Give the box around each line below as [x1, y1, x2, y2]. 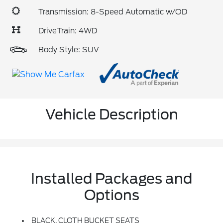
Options [84, 187, 139, 204]
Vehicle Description [45, 106, 178, 123]
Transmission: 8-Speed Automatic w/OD [38, 7, 187, 16]
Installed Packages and [31, 170, 192, 188]
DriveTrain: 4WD [38, 26, 97, 35]
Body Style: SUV [38, 45, 99, 54]
